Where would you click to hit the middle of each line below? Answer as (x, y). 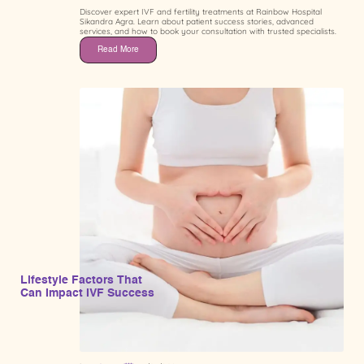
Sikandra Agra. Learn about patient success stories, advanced (197, 22)
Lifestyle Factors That (81, 281)
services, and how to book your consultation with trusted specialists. (208, 32)
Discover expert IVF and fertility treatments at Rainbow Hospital (201, 12)
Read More (118, 50)
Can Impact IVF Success (87, 294)
